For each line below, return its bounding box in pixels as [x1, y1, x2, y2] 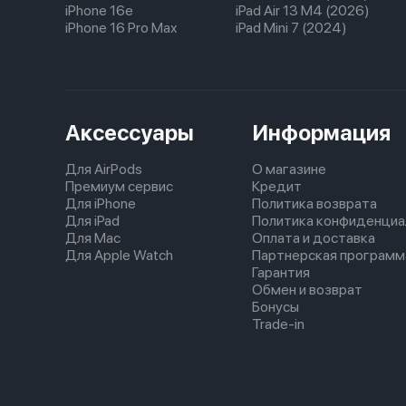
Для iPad [65, 212, 120, 229]
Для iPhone [65, 195, 136, 212]
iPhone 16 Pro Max [65, 19, 178, 36]
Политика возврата [252, 195, 377, 212]
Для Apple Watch [65, 246, 173, 264]
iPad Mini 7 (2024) [236, 19, 347, 36]
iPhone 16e [65, 2, 133, 19]
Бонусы [252, 298, 299, 315]
